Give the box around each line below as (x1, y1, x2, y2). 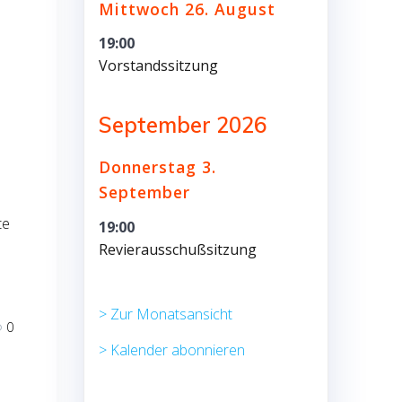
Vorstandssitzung (99, 56, 219, 76)
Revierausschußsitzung (99, 239, 258, 259)
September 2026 (99, 111, 267, 139)
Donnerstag (99, 156, 197, 179)
